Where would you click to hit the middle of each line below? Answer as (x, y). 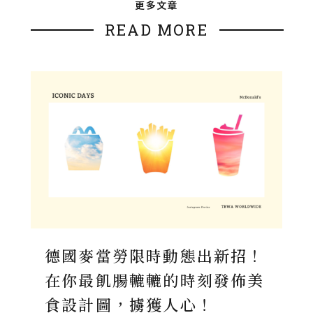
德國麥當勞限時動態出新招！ (155, 255)
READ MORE (156, 30)
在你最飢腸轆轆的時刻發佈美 (155, 280)
